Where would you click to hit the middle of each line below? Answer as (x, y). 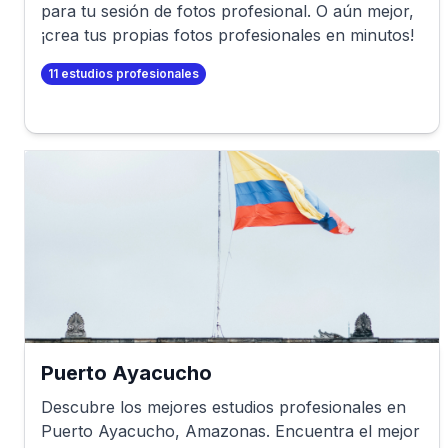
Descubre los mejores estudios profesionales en (223, 407)
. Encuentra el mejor (343, 431)
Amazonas (225, 431)
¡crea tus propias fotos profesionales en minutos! (227, 35)
